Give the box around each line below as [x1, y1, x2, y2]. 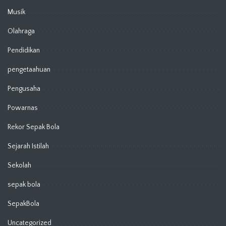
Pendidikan [8, 46, 40, 54]
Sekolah [8, 161, 31, 169]
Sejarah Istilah [8, 142, 49, 150]
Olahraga [8, 27, 35, 35]
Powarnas [8, 103, 38, 112]
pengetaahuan [8, 65, 50, 74]
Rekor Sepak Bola [8, 123, 60, 131]
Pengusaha [8, 84, 40, 93]
